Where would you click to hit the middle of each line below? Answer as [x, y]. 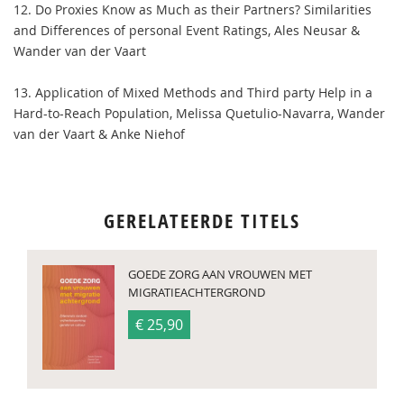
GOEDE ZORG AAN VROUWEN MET [220, 274]
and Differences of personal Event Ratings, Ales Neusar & [187, 30]
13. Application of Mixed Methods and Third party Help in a [193, 92]
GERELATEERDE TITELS [202, 221]
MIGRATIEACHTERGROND [197, 292]
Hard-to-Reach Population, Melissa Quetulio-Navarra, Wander [199, 113]
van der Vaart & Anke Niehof [99, 134]
